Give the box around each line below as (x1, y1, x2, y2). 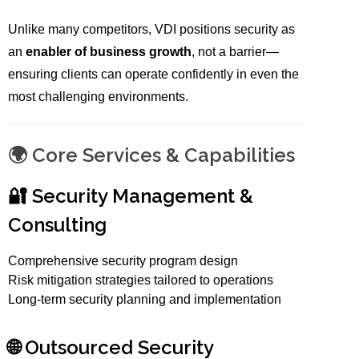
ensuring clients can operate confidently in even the (8, 67, 300, 82)
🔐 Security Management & (8, 184, 254, 208)
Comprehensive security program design (8, 254, 239, 268)
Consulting (8, 213, 107, 237)
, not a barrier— (192, 45, 280, 59)
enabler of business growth (26, 45, 192, 59)
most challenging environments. (8, 90, 189, 104)
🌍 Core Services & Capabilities (8, 143, 296, 167)
